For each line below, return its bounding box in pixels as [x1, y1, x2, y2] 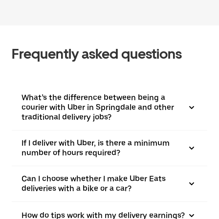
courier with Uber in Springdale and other [22, 103, 174, 112]
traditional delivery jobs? [22, 112, 111, 122]
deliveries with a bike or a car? [22, 184, 131, 193]
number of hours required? [22, 148, 120, 157]
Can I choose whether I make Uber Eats [22, 174, 166, 183]
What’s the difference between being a [22, 93, 165, 102]
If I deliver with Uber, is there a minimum [22, 138, 170, 148]
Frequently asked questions [12, 45, 182, 62]
